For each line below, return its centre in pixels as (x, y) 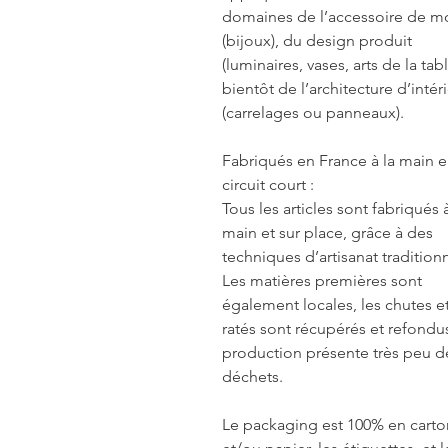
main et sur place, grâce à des (327, 232)
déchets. (252, 376)
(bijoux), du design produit (317, 40)
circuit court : (268, 184)
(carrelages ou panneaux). (313, 112)
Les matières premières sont (322, 280)
